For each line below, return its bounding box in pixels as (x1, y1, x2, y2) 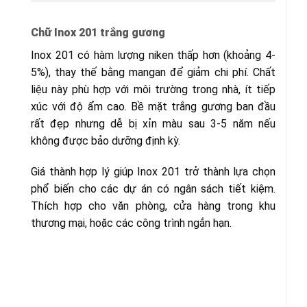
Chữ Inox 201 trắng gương (31, 25, 165, 39)
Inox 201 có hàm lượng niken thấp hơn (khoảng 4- (31, 48, 275, 62)
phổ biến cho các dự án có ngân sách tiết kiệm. (31, 182, 275, 196)
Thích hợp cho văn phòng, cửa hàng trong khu (31, 199, 275, 213)
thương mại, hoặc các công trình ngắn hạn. (31, 217, 232, 230)
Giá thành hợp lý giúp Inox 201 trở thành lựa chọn (31, 165, 275, 179)
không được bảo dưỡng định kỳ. (31, 134, 183, 147)
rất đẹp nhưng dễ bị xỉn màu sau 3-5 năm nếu (31, 116, 275, 130)
